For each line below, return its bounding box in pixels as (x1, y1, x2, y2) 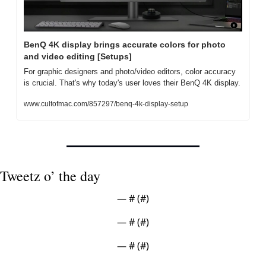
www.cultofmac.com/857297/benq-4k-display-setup (24, 99, 188, 108)
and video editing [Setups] (24, 51, 132, 61)
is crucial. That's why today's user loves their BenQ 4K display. (24, 78, 240, 87)
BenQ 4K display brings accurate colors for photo (24, 39, 226, 49)
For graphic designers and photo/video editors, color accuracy (24, 66, 236, 76)
